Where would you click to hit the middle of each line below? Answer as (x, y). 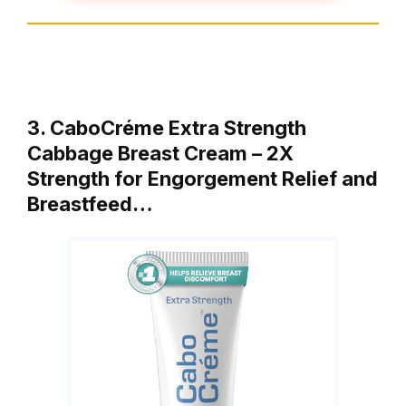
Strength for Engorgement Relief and (203, 179)
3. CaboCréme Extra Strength (167, 128)
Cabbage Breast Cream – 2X (160, 154)
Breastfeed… (90, 204)
